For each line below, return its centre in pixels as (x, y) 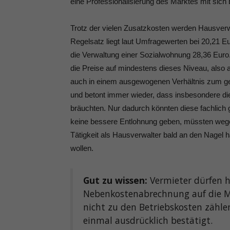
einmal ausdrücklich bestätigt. (148, 221)
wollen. (82, 148)
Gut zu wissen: (117, 180)
